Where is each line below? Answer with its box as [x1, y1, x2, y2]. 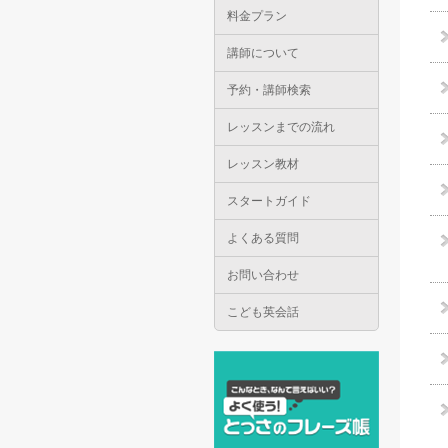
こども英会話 [227, 303, 299, 320]
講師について [227, 44, 299, 61]
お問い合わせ [227, 266, 299, 283]
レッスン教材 [227, 155, 299, 172]
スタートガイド [227, 192, 311, 209]
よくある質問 [227, 229, 299, 246]
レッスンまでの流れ [227, 118, 335, 135]
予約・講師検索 [227, 81, 311, 98]
